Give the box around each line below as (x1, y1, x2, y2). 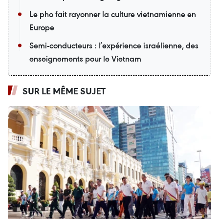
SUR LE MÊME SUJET (22, 85, 106, 97)
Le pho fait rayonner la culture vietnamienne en (29, 9, 196, 20)
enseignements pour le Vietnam (29, 53, 141, 65)
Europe (29, 22, 54, 33)
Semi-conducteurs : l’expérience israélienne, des (29, 40, 198, 51)
